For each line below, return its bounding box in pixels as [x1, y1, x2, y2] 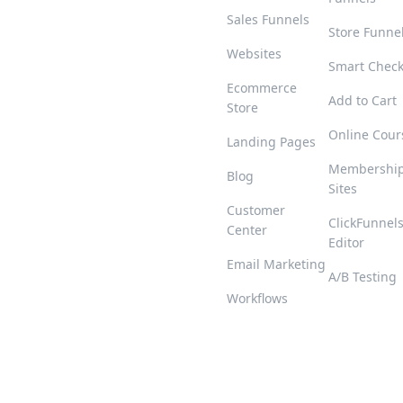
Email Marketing [227, 255, 326, 273]
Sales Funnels [227, 11, 309, 28]
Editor [328, 234, 364, 251]
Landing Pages [227, 133, 316, 150]
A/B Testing [328, 268, 397, 285]
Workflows [227, 290, 288, 307]
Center [227, 221, 267, 238]
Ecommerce [227, 79, 297, 96]
